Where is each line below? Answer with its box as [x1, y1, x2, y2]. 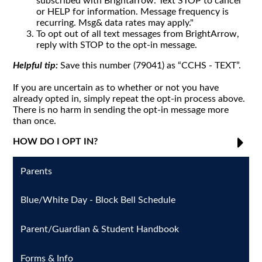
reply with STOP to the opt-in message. [36, 40, 198, 50]
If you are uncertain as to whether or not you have [13, 83, 219, 92]
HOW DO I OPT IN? [13, 137, 98, 146]
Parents [20, 166, 53, 176]
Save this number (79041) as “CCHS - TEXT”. [58, 61, 244, 70]
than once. [13, 116, 57, 126]
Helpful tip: [13, 61, 58, 70]
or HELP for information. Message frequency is [36, 7, 229, 16]
